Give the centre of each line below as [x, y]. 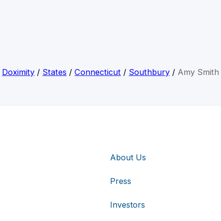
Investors [128, 204]
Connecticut [98, 72]
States [55, 72]
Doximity [18, 72]
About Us [128, 157]
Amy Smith [198, 72]
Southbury [149, 72]
